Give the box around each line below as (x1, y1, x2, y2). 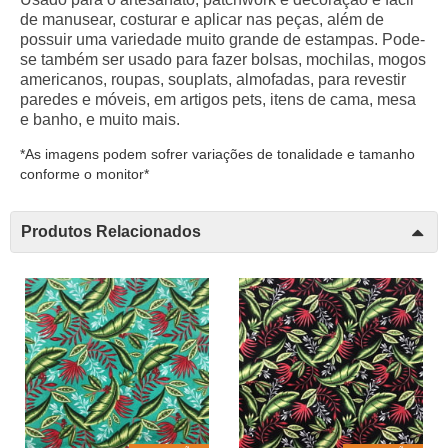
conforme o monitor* (20, 166, 149, 183)
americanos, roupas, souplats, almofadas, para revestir (20, 71, 406, 89)
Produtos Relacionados (21, 223, 201, 241)
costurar (120, 11, 177, 29)
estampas (305, 31, 374, 49)
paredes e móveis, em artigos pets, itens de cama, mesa (20, 91, 416, 109)
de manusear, (20, 11, 120, 29)
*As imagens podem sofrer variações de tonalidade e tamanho (20, 146, 415, 163)
